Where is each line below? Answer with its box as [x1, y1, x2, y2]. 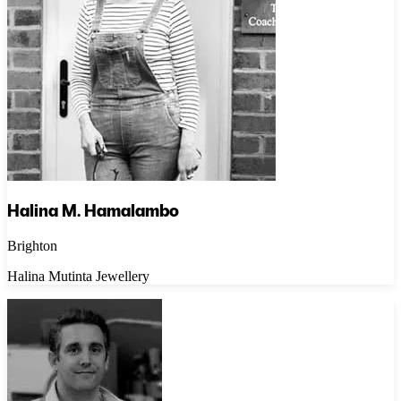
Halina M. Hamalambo [7, 200, 179, 222]
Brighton [7, 238, 57, 254]
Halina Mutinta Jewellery [7, 269, 149, 285]
